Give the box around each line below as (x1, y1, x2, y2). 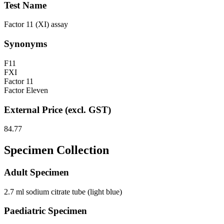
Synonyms (4, 38, 47, 49)
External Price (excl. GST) (4, 104, 111, 115)
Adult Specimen (4, 167, 69, 178)
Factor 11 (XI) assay (4, 20, 68, 29)
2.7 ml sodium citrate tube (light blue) (4, 187, 122, 196)
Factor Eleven (4, 85, 48, 94)
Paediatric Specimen (4, 205, 87, 216)
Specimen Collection (4, 143, 109, 157)
